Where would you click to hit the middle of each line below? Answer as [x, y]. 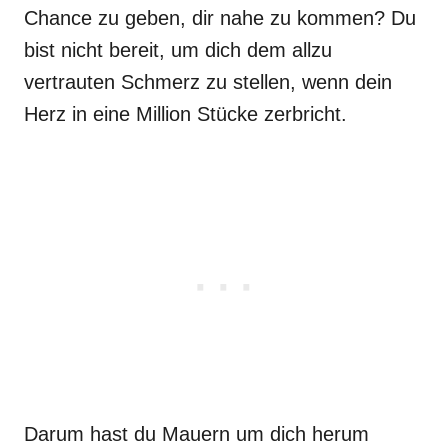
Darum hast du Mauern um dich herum [196, 434]
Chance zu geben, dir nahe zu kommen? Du [220, 18]
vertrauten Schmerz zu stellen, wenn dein [208, 82]
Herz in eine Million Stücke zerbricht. [185, 114]
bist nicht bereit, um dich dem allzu [178, 50]
